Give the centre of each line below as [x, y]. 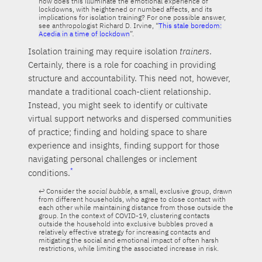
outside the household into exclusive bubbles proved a [125, 224]
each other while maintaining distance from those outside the [136, 208]
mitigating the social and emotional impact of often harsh [128, 240]
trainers [195, 51]
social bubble [109, 191]
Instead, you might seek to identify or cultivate [118, 105]
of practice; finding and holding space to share [118, 132]
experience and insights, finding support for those [124, 146]
